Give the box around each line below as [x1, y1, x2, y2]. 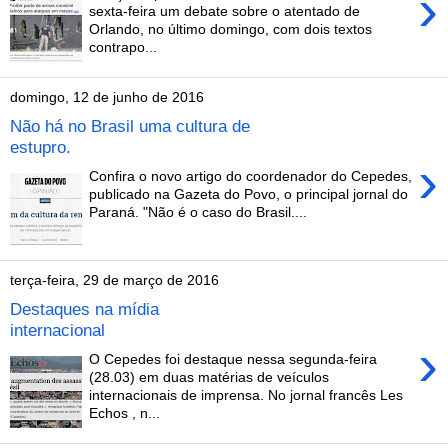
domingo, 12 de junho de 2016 [10, 89, 204, 106]
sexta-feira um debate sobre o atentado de [89, 2, 361, 19]
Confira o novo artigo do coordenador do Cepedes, [89, 167, 413, 184]
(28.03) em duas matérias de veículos [89, 368, 330, 385]
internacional [10, 320, 105, 341]
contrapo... [89, 38, 158, 55]
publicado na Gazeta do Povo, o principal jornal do [89, 185, 409, 202]
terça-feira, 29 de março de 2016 [10, 272, 219, 289]
